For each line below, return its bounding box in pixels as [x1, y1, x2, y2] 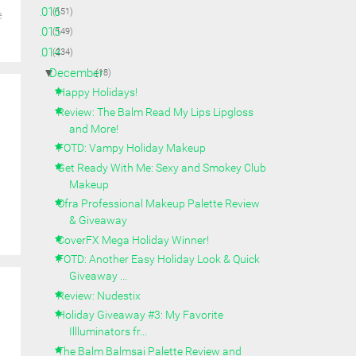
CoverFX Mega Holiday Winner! [57, 233, 210, 246]
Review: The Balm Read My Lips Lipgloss [57, 105, 254, 118]
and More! [69, 122, 119, 135]
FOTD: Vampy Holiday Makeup [57, 141, 207, 155]
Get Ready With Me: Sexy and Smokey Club [57, 161, 267, 174]
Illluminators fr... [69, 325, 148, 339]
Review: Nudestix [57, 288, 141, 302]
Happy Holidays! [57, 86, 138, 99]
